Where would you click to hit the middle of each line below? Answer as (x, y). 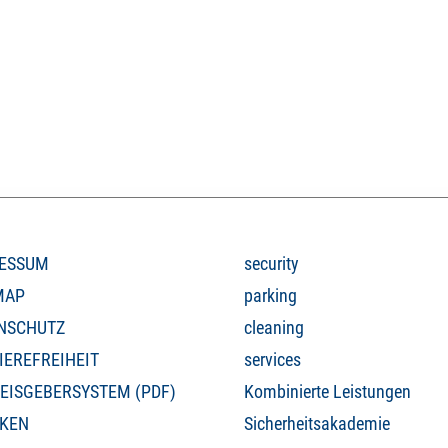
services (272, 360)
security (271, 264)
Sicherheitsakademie (317, 424)
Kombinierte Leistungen (327, 392)
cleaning (274, 328)
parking (270, 296)
